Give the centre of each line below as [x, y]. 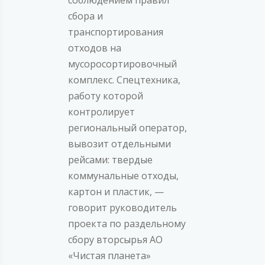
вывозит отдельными [119, 143]
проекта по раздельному [127, 223]
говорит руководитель [122, 207]
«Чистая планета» [109, 255]
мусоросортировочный [122, 64]
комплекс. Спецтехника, [124, 80]
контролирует [101, 112]
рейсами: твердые [110, 159]
